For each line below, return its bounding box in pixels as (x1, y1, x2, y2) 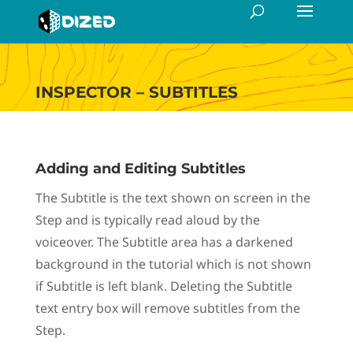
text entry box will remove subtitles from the (35, 299, 300, 317)
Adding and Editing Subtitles (35, 160, 246, 177)
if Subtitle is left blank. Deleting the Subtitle (35, 277, 292, 295)
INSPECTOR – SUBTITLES (35, 83, 238, 102)
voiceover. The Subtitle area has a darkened (35, 233, 293, 251)
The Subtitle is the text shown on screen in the (35, 189, 310, 206)
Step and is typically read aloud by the (35, 211, 260, 229)
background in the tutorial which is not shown (35, 255, 311, 273)
